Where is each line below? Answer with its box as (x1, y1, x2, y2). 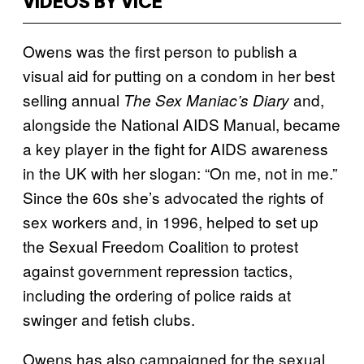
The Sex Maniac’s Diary (123, 89, 289, 110)
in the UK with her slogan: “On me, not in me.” (23, 162, 337, 184)
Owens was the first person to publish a (23, 40, 297, 62)
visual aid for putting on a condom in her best (23, 64, 335, 86)
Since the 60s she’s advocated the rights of (23, 186, 323, 208)
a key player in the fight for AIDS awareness (23, 137, 328, 159)
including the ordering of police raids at (23, 284, 291, 305)
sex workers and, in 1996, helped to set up (23, 210, 318, 232)
